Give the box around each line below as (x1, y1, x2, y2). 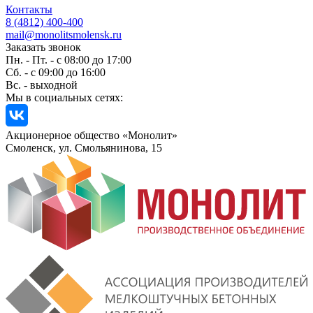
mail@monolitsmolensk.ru (6, 28, 122, 41)
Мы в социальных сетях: (6, 91, 123, 103)
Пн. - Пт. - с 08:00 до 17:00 (6, 53, 131, 66)
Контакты (6, 3, 52, 15)
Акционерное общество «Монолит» (6, 129, 177, 141)
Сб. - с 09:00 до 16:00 (6, 66, 105, 78)
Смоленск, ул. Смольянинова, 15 (6, 141, 162, 154)
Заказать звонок (6, 41, 81, 53)
